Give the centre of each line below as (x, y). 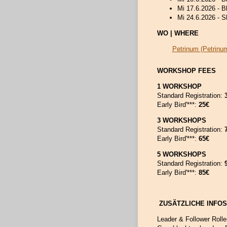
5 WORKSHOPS (181, 154)
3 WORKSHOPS (181, 120)
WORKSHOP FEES (186, 70)
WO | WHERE (178, 33)
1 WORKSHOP (179, 86)
